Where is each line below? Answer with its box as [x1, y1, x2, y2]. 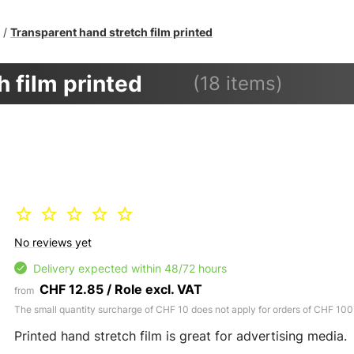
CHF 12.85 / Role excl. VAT [40, 281, 202, 297]
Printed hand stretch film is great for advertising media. [14, 327, 347, 344]
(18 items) [193, 72, 284, 95]
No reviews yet [14, 235, 92, 249]
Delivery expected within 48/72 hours [33, 261, 227, 275]
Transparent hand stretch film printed [10, 24, 213, 39]
